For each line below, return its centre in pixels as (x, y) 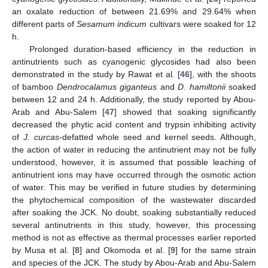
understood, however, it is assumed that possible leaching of (134, 162)
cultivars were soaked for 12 (202, 24)
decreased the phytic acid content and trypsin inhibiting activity (134, 124)
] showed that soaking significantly (185, 112)
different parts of (45, 24)
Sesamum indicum (112, 24)
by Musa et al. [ (44, 250)
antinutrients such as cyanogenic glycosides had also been (134, 61)
